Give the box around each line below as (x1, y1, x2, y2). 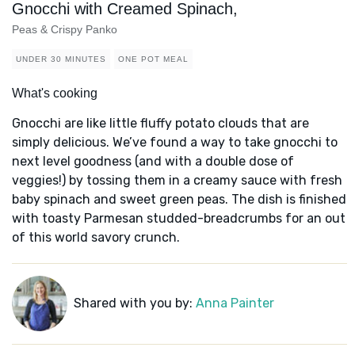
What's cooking (12, 86, 97, 101)
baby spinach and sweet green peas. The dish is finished (12, 192, 346, 208)
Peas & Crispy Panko (12, 23, 117, 36)
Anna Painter (195, 296, 274, 311)
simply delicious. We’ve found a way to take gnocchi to (12, 135, 338, 151)
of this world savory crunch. (12, 230, 180, 246)
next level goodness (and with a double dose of (12, 154, 294, 170)
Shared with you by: (73, 296, 196, 311)
